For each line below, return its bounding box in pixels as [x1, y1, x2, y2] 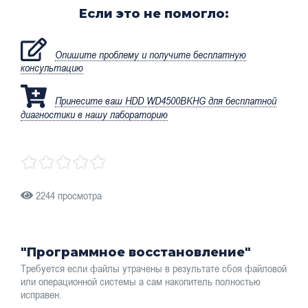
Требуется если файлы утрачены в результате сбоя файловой [21, 262, 287, 275]
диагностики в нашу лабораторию [21, 107, 168, 120]
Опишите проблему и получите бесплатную [55, 47, 247, 60]
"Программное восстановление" [21, 244, 251, 260]
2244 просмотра [33, 188, 102, 201]
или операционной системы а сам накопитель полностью [21, 275, 261, 288]
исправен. [21, 288, 62, 301]
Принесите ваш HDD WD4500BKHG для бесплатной [55, 94, 277, 107]
